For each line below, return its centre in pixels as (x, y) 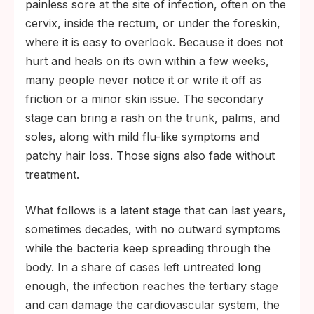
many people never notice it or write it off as (143, 80)
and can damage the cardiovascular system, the (152, 305)
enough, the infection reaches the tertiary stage (152, 286)
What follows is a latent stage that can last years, (156, 210)
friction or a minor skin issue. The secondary (144, 99)
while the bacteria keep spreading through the (148, 248)
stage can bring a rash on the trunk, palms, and (152, 118)
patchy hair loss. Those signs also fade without (150, 156)
